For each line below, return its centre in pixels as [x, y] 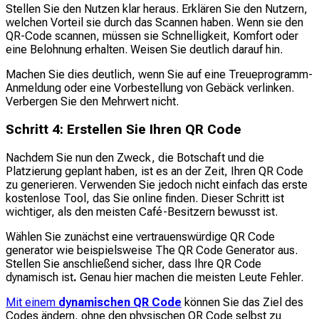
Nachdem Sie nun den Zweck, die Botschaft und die [135, 157]
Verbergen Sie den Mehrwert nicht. [92, 102]
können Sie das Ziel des [242, 302]
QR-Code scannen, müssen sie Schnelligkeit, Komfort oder [152, 36]
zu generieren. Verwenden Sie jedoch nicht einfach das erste [157, 184]
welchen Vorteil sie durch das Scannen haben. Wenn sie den [155, 23]
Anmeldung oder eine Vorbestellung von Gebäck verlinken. [150, 88]
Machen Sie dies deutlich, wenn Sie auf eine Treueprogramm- [159, 75]
